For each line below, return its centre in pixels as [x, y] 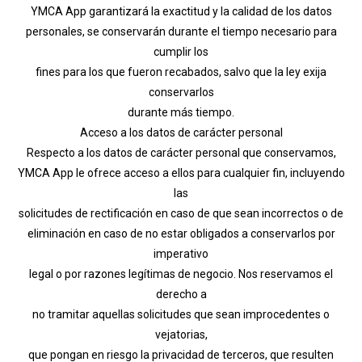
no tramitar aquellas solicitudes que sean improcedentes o [181, 314]
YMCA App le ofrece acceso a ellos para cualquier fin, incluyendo [181, 173]
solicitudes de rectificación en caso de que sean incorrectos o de [181, 213]
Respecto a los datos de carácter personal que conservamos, [181, 152]
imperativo [181, 253]
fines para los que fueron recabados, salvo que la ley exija [181, 72]
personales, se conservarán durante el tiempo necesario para [181, 31]
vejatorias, [181, 334]
